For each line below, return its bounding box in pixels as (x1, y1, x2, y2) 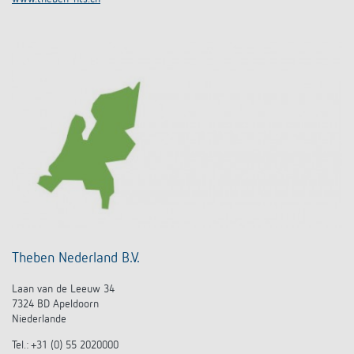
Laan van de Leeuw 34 (12, 283, 115, 295)
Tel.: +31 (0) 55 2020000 (12, 339, 119, 351)
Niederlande (12, 313, 66, 325)
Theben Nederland (12, 250, 118, 265)
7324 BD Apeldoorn (12, 298, 99, 310)
